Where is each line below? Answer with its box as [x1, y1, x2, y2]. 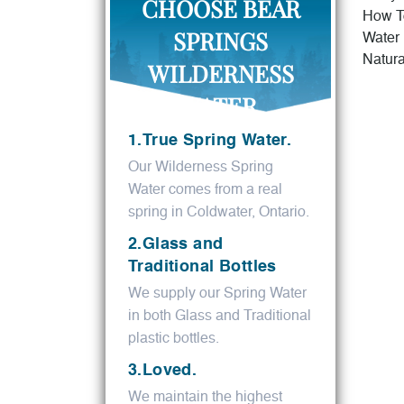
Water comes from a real [128, 183, 282, 198]
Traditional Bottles [128, 259, 277, 276]
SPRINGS [173, 25, 268, 58]
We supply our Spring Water [128, 287, 307, 302]
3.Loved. [128, 363, 197, 380]
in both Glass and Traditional [128, 309, 311, 325]
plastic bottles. [128, 332, 219, 347]
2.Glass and [128, 236, 224, 253]
